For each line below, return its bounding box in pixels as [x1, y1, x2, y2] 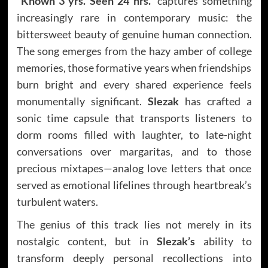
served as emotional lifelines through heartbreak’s [16, 178, 252, 191]
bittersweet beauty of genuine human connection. [16, 27, 252, 41]
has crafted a [178, 94, 252, 108]
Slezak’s [156, 234, 195, 248]
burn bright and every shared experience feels [16, 77, 252, 91]
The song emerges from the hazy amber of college [16, 44, 252, 57]
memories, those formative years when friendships [16, 60, 252, 74]
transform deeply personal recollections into [16, 251, 252, 264]
